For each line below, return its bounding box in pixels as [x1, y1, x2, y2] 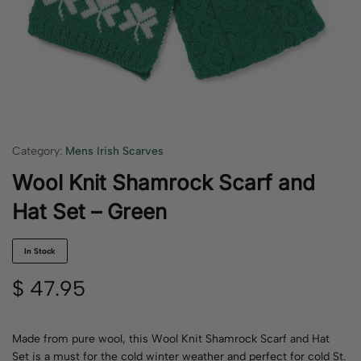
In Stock [24, 246, 56, 256]
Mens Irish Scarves [65, 144, 164, 158]
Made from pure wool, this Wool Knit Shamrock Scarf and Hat [12, 332, 330, 346]
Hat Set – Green [12, 199, 167, 224]
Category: [12, 144, 62, 158]
